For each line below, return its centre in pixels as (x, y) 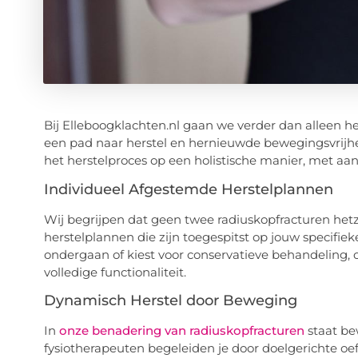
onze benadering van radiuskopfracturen (181, 331)
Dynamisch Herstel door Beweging (170, 301)
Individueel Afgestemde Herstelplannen (188, 189)
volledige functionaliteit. (115, 272)
